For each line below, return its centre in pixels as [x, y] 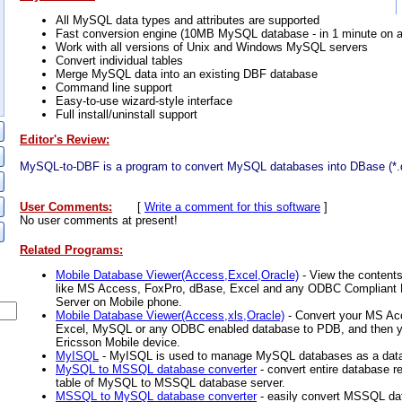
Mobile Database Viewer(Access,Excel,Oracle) [177, 275]
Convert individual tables [119, 60]
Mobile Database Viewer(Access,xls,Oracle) [170, 315]
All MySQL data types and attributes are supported [188, 20]
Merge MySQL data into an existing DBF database [187, 74]
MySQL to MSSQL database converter [156, 369]
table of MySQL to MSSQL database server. [170, 382]
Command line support [114, 87]
